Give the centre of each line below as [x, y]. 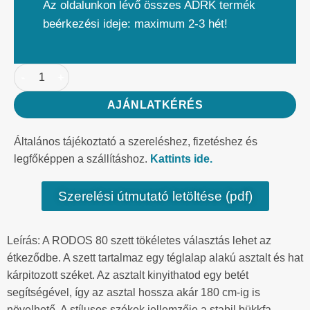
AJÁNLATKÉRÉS [155, 104]
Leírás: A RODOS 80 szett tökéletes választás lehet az [139, 241]
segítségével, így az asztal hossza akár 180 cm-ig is [134, 293]
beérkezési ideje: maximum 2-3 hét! [135, 24]
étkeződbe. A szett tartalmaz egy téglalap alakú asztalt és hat [155, 258]
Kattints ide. [181, 158]
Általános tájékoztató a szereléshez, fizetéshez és [136, 141]
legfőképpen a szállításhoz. [82, 158]
